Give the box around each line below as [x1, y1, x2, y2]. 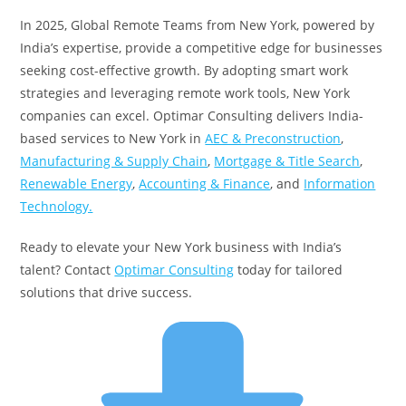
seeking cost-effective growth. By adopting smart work [20, 61, 349, 79]
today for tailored [234, 260, 343, 278]
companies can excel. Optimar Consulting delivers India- [20, 106, 364, 124]
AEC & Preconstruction [205, 129, 342, 147]
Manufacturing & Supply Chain [20, 151, 208, 169]
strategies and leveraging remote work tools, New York [20, 83, 351, 101]
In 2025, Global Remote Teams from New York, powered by [20, 15, 375, 34]
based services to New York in [20, 129, 206, 147]
